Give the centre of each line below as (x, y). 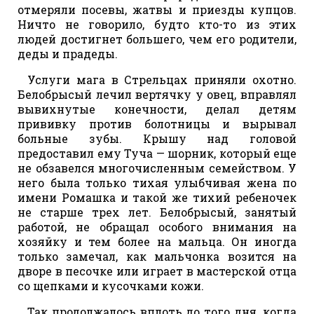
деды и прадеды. (68, 53)
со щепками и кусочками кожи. (111, 285)
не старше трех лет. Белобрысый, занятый (157, 212)
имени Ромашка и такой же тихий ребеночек (157, 197)
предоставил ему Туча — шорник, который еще (157, 153)
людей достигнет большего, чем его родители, (157, 39)
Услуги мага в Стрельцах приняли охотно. (162, 79)
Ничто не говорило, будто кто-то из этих (157, 24)
